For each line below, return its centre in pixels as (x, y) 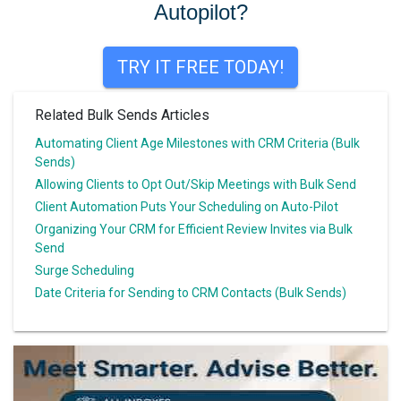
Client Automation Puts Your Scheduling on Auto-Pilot (187, 206)
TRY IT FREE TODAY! (200, 67)
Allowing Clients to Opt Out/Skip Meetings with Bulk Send (196, 184)
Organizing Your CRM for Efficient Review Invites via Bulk (194, 229)
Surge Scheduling (85, 270)
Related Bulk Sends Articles (122, 115)
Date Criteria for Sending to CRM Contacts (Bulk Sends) (191, 292)
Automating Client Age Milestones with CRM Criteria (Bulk (197, 143)
